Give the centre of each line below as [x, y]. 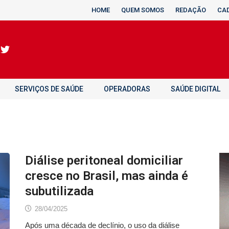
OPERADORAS [127, 89]
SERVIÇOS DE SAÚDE [49, 89]
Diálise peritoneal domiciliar [104, 161]
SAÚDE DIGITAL [196, 89]
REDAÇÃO [191, 10]
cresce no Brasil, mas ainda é [107, 176]
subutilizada [59, 191]
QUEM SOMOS [143, 10]
